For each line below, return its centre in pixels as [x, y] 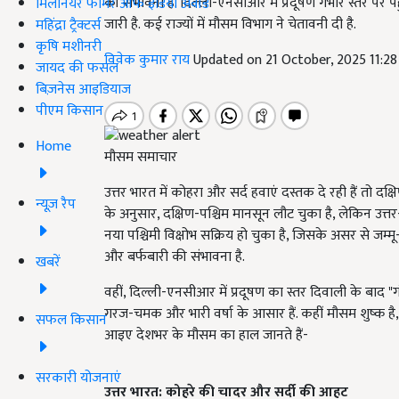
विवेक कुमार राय [149, 60]
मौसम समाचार [141, 158]
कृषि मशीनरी [69, 46]
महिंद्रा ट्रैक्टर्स [68, 25]
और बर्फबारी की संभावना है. [175, 257]
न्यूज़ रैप [56, 204]
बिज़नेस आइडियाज [83, 89]
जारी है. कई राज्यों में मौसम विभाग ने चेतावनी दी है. [230, 24]
